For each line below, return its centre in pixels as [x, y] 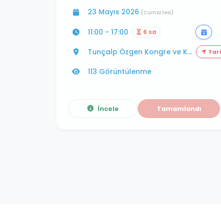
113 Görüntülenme [120, 72]
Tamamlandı [179, 109]
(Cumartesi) [157, 13]
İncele [108, 109]
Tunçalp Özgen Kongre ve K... [140, 52]
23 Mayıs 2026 [114, 12]
